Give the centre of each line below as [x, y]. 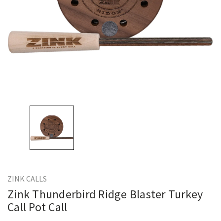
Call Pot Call [37, 207]
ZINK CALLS [27, 179]
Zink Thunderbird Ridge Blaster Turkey [105, 194]
